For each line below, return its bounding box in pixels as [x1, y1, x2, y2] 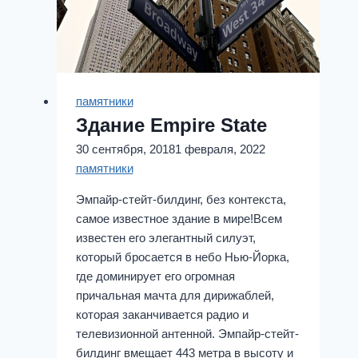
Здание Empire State [75, 113, 267, 136]
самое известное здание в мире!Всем [75, 211, 282, 225]
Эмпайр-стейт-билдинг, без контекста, [75, 192, 286, 206]
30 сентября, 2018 [75, 141, 175, 156]
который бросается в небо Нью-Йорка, [75, 249, 289, 264]
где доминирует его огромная [75, 268, 235, 283]
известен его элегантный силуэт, [75, 230, 256, 245]
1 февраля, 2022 [174, 141, 265, 156]
